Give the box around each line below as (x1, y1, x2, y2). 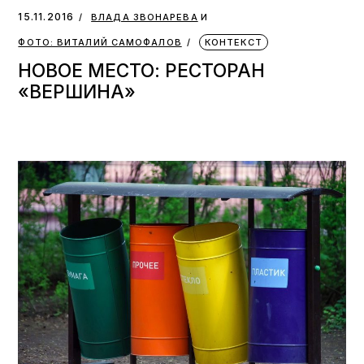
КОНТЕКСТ (204, 37, 262, 49)
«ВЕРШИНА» (18, 80, 136, 103)
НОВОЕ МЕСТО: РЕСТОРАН (18, 59, 266, 82)
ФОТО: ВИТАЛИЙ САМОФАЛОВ (18, 37, 182, 49)
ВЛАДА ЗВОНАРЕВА (91, 11, 198, 24)
